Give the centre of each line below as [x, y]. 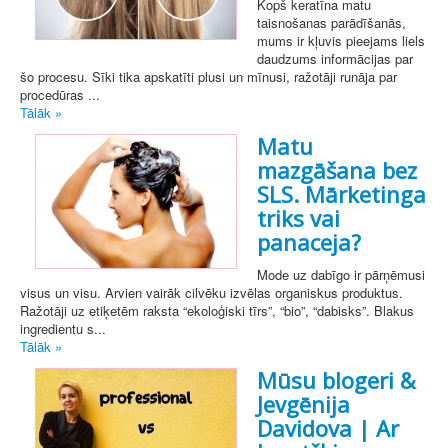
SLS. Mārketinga [341, 194]
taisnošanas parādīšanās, [331, 23]
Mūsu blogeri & [336, 380]
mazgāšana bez [337, 170]
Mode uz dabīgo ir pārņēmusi [341, 275]
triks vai [298, 218]
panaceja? [309, 242]
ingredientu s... [63, 329]
